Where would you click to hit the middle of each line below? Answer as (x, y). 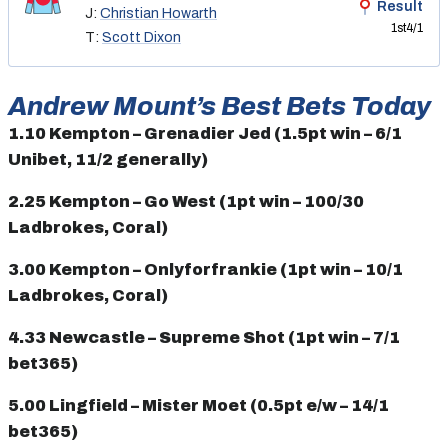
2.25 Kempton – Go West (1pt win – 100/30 (186, 201)
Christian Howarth (158, 13)
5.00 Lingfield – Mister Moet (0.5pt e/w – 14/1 (198, 405)
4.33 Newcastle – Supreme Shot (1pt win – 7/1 (204, 337)
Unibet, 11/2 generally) (108, 159)
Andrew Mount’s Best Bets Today (219, 105)
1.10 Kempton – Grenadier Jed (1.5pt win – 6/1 (205, 133)
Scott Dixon (141, 37)
